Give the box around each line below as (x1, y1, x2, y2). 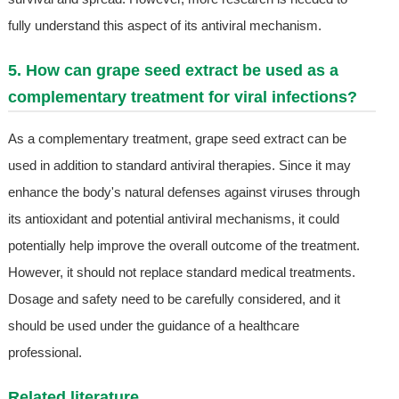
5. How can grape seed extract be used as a (7, 61, 338, 79)
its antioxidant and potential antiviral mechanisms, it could (7, 210, 339, 226)
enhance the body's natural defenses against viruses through (7, 183, 360, 199)
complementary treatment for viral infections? (7, 87, 357, 106)
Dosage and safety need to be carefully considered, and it (7, 290, 340, 306)
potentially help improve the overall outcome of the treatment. (7, 237, 360, 253)
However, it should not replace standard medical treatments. (7, 264, 355, 280)
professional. (7, 344, 82, 360)
